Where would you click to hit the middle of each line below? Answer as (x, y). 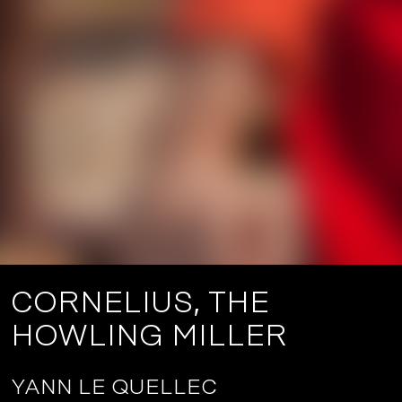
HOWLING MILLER (149, 336)
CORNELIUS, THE (140, 302)
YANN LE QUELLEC (114, 387)
